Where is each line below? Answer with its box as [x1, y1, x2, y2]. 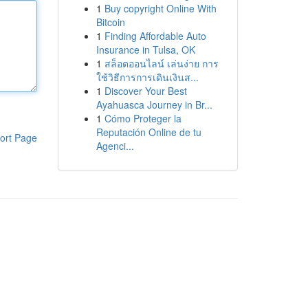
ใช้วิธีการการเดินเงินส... [96, 70, 199, 84]
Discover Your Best [104, 84, 187, 98]
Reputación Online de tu [96, 125, 201, 139]
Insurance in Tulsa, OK [96, 43, 195, 56]
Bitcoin [96, 15, 125, 29]
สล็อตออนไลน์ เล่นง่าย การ [104, 56, 219, 70]
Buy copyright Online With [104, 1, 217, 15]
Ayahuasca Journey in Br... [96, 98, 212, 111]
